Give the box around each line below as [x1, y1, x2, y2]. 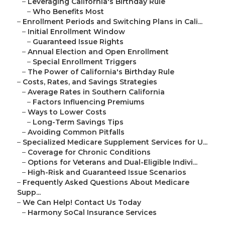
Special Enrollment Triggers [33, 57, 137, 67]
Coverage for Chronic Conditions [28, 148, 151, 157]
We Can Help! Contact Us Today [23, 198, 141, 207]
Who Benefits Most [33, 7, 104, 17]
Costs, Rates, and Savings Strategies [23, 77, 157, 87]
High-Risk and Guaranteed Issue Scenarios [28, 168, 186, 177]
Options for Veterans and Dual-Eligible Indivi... [28, 158, 197, 167]
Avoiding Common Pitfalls [28, 128, 125, 137]
